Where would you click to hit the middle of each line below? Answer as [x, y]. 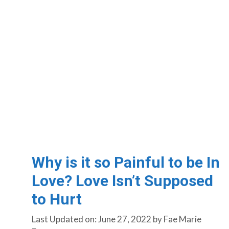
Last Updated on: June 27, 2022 [91, 219]
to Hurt [57, 199]
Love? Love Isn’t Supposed [122, 180]
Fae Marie [182, 219]
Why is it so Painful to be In [126, 162]
